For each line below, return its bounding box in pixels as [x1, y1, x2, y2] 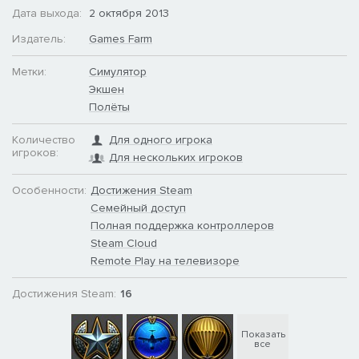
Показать [240, 328, 285, 341]
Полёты [89, 99, 130, 114]
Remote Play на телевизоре [91, 253, 240, 268]
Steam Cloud [91, 236, 157, 250]
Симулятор [89, 64, 147, 79]
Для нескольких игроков [109, 150, 243, 164]
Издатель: [12, 31, 66, 46]
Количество [12, 132, 75, 147]
